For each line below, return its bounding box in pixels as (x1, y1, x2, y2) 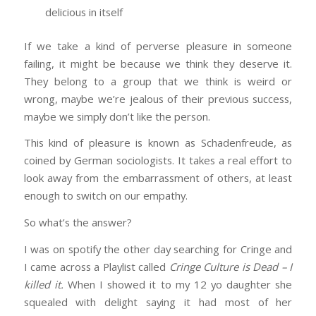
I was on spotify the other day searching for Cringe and (23, 241, 293, 256)
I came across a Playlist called (23, 259, 169, 274)
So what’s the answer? (23, 215, 132, 230)
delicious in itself (44, 4, 123, 19)
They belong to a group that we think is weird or (23, 73, 293, 88)
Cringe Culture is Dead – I (169, 259, 293, 274)
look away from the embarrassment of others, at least (23, 171, 293, 186)
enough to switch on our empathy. (23, 188, 188, 203)
